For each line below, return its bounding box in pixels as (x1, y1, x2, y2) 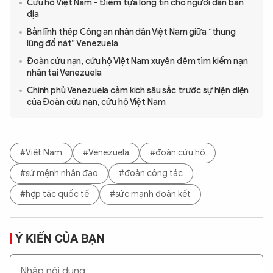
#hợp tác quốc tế (20, 189, 89, 200)
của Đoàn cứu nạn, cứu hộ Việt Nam (27, 96, 166, 107)
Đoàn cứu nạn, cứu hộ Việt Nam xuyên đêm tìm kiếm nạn (27, 55, 248, 66)
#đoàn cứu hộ (150, 147, 205, 158)
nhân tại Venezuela (27, 67, 102, 78)
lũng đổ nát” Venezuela (27, 38, 118, 49)
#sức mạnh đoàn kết (110, 189, 191, 200)
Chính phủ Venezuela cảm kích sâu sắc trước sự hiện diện (27, 85, 249, 96)
